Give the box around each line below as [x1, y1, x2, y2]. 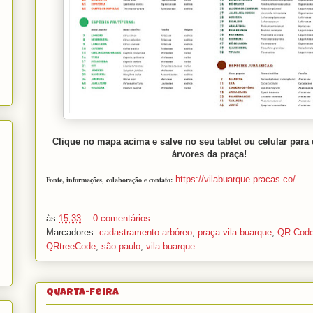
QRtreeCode [46, 241, 96, 252]
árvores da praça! [171, 148, 247, 159]
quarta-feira [46, 288, 119, 298]
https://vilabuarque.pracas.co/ [175, 173, 296, 184]
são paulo [101, 241, 140, 252]
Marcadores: [46, 227, 99, 238]
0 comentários [93, 213, 150, 224]
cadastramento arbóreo [99, 227, 192, 238]
